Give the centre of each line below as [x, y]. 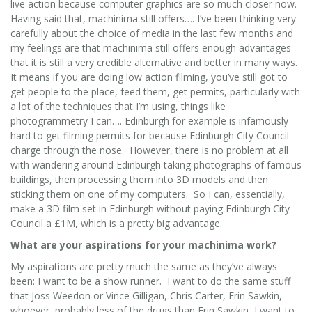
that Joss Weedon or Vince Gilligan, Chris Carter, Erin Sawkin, [146, 295]
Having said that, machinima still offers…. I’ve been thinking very [153, 18]
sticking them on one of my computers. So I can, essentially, [148, 194]
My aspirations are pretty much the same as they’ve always [144, 266]
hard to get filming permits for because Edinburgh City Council [150, 135]
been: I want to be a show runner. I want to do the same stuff [150, 281]
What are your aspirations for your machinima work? [143, 244]
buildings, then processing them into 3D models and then [139, 179]
